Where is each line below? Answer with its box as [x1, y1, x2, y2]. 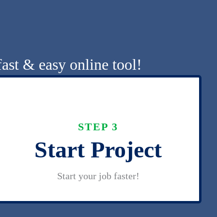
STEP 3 [78, 121, 119, 133]
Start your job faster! [57, 170, 139, 181]
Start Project [34, 137, 162, 162]
